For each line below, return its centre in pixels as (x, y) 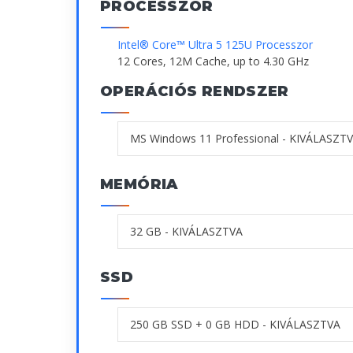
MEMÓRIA (139, 184)
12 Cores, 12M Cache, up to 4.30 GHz (213, 61)
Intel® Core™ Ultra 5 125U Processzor (215, 44)
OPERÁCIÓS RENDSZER (195, 91)
